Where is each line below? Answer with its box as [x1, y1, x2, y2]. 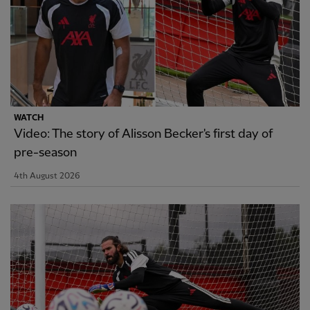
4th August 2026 [14, 171, 80, 181]
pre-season [14, 145, 77, 159]
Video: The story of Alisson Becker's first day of [14, 127, 273, 140]
